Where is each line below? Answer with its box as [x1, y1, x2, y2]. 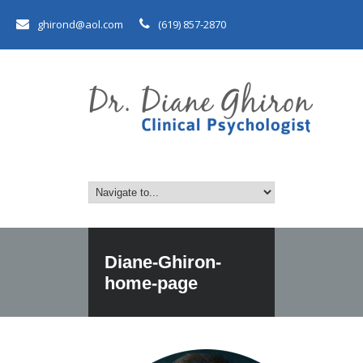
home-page [105, 273, 198, 293]
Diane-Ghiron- [105, 252, 221, 272]
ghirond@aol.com [37, 17, 123, 32]
